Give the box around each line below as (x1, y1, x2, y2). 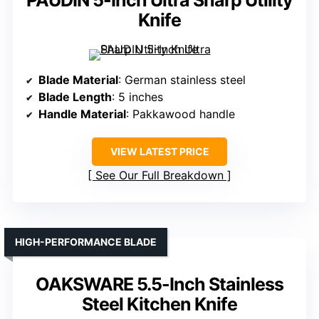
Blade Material (38, 73, 118, 88)
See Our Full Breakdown (95, 168, 224, 183)
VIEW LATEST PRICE (110, 145, 209, 158)
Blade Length (38, 90, 112, 105)
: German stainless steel (118, 73, 246, 88)
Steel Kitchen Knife (82, 293, 237, 315)
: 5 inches (112, 90, 163, 105)
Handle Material (38, 107, 126, 122)
